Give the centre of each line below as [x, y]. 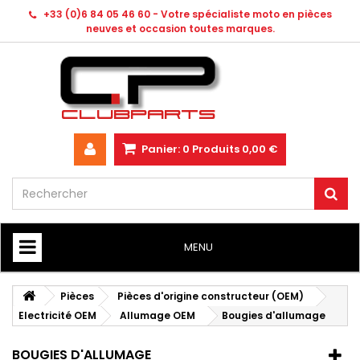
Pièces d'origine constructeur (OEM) [211, 296]
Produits [216, 149]
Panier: [161, 149]
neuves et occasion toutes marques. [180, 29]
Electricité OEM [57, 315]
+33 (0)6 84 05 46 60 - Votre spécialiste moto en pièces [187, 14]
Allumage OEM [157, 315]
